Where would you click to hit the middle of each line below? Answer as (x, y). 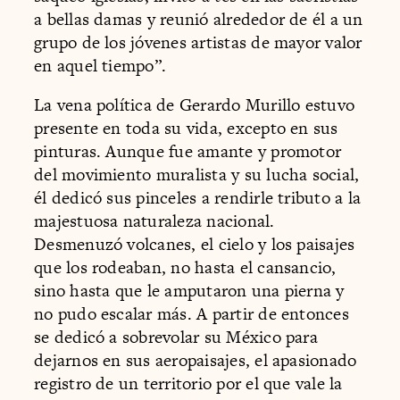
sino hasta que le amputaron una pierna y (189, 290)
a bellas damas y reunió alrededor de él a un (199, 20)
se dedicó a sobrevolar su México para (176, 337)
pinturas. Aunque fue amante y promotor (188, 151)
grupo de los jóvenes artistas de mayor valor (198, 43)
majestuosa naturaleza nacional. (154, 221)
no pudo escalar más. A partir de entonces (192, 313)
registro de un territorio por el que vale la (188, 383)
